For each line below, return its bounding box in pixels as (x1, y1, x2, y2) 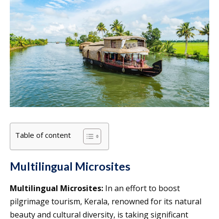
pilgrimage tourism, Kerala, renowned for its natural (10, 196, 201, 207)
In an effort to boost (105, 182, 180, 194)
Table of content (15, 130, 71, 140)
